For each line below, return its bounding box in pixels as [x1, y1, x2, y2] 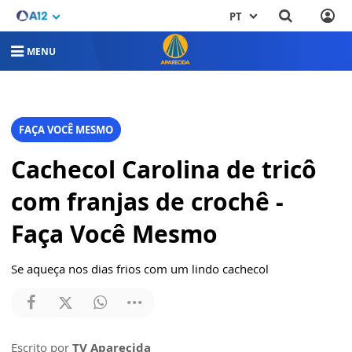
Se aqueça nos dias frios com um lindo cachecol [11, 260, 269, 277]
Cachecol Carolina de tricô [11, 152, 317, 185]
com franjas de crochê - [11, 185, 284, 218]
